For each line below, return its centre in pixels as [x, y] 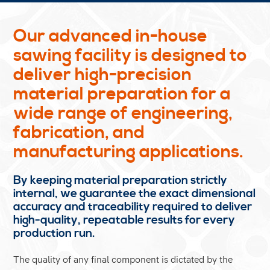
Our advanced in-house [111, 36]
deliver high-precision [103, 74]
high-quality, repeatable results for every [124, 220]
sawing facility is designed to [130, 55]
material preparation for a [122, 94]
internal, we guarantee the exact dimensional [135, 193]
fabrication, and [79, 132]
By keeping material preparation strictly [121, 180]
